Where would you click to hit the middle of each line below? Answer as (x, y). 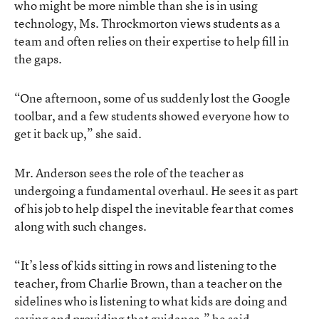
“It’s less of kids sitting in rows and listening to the (146, 265)
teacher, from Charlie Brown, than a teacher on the (148, 283)
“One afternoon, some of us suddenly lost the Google (152, 98)
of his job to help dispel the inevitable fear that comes (154, 208)
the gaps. (38, 58)
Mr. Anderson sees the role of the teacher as (129, 172)
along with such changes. (80, 226)
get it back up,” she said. (78, 133)
